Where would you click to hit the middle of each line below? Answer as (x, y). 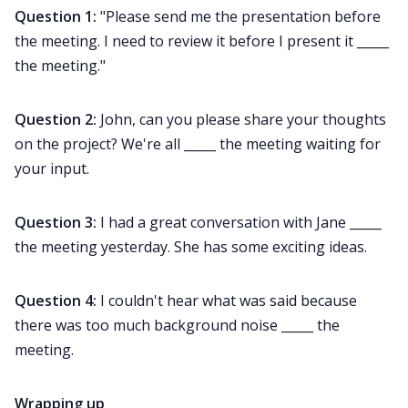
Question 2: (56, 120)
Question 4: (57, 301)
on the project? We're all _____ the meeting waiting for (198, 144)
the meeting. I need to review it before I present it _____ (202, 41)
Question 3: (56, 223)
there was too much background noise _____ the (177, 326)
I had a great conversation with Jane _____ (239, 223)
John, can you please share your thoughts (241, 120)
